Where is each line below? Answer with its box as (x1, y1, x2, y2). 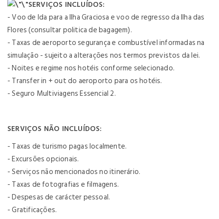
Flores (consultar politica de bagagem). (7, 23, 132, 36)
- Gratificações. (7, 203, 57, 216)
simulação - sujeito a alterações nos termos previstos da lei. (7, 49, 200, 62)
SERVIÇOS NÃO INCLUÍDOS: (7, 122, 102, 135)
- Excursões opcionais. (7, 153, 79, 165)
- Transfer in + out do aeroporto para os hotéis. (7, 74, 164, 87)
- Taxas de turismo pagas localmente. (7, 140, 127, 153)
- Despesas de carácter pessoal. (7, 191, 110, 203)
